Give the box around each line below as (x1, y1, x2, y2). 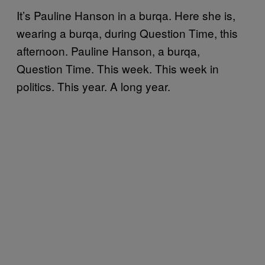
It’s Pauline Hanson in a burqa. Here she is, (17, 7, 235, 23)
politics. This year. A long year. (17, 77, 170, 94)
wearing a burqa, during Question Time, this (17, 24, 238, 41)
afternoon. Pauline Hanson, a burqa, (17, 42, 200, 59)
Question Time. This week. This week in (17, 60, 219, 76)
